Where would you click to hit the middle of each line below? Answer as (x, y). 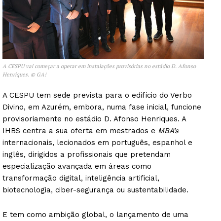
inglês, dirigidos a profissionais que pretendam (87, 155)
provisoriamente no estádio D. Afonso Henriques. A (94, 119)
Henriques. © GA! (24, 75)
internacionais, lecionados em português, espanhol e (97, 143)
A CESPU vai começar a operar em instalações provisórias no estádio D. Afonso (99, 66)
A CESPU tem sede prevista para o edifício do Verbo (97, 95)
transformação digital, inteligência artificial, (81, 178)
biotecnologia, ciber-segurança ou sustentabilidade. (95, 190)
